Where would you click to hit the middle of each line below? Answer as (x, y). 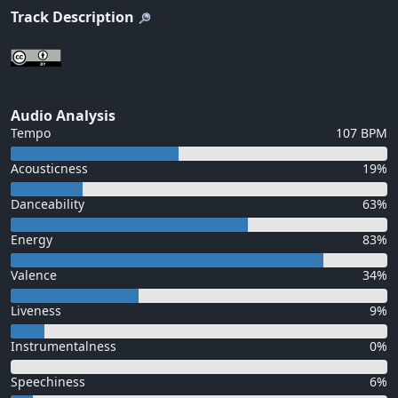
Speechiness (48, 382)
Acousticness (49, 169)
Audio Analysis (63, 116)
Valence (34, 275)
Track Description (72, 17)
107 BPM (362, 133)
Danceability (48, 204)
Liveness (36, 311)
